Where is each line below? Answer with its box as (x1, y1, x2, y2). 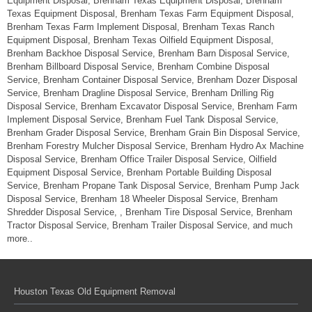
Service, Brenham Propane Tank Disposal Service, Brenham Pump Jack (7, 180, 299, 191)
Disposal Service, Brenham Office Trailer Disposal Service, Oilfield (7, 154, 276, 164)
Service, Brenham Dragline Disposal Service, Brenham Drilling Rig (7, 88, 274, 98)
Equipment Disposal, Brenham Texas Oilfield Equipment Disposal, (7, 35, 274, 45)
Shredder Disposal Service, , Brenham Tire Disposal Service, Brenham (7, 207, 292, 217)
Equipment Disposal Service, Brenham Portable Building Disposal (7, 167, 272, 178)
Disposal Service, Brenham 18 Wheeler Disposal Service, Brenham (7, 194, 278, 204)
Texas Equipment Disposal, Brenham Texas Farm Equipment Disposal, (7, 8, 294, 19)
